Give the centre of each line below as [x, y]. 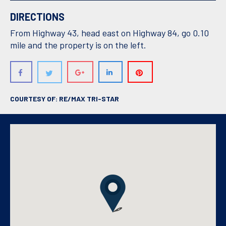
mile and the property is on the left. [78, 45]
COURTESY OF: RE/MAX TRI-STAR [65, 98]
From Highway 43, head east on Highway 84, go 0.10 [109, 33]
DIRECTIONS [37, 17]
